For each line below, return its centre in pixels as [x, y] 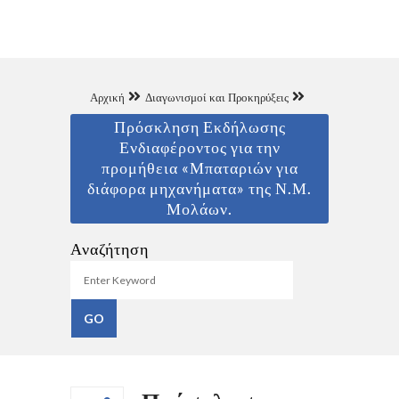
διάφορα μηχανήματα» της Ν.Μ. [199, 187]
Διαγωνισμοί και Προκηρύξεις [217, 97]
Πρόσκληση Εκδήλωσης [199, 126]
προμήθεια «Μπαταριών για [199, 167]
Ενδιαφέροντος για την [199, 147]
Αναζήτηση [110, 248]
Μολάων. [199, 208]
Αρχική [107, 97]
